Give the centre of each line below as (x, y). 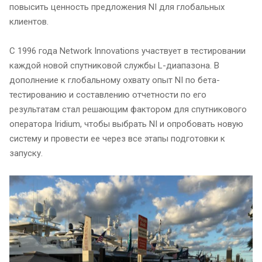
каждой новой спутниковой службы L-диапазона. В (114, 65)
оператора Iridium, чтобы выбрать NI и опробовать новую (126, 124)
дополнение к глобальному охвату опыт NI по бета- (115, 80)
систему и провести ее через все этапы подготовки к (117, 139)
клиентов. (29, 22)
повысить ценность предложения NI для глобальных (117, 7)
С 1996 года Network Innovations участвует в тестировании (127, 51)
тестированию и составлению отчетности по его (108, 95)
